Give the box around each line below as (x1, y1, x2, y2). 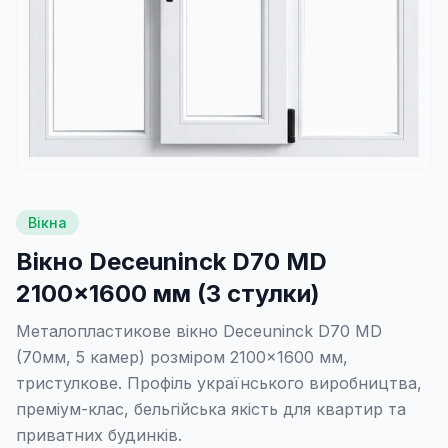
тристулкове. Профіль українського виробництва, (16, 373, 422, 393)
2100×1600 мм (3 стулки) (16, 279, 320, 308)
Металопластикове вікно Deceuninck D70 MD (16, 321, 382, 341)
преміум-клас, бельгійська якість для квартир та (16, 399, 406, 419)
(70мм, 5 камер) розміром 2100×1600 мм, (16, 347, 348, 367)
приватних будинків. (16, 425, 182, 445)
